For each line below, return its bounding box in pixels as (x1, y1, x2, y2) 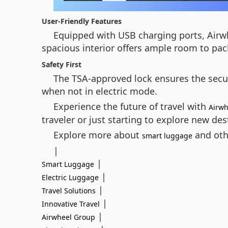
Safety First (42, 60, 81, 69)
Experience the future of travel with (53, 100, 209, 112)
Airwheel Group (42, 212, 95, 222)
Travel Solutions (42, 186, 96, 195)
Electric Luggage (42, 173, 99, 182)
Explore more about (53, 129, 142, 141)
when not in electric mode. (42, 85, 157, 97)
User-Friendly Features (42, 16, 122, 26)
